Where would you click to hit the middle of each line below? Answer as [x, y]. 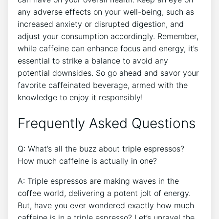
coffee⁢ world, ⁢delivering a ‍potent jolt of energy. [104, 193]
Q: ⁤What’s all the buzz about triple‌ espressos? [101, 149]
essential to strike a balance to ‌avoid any [93, 60]
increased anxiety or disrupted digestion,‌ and [101, 24]
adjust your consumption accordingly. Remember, [108, 36]
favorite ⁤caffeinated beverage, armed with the [103, 85]
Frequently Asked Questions [107, 123]
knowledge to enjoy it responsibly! [80, 97]
